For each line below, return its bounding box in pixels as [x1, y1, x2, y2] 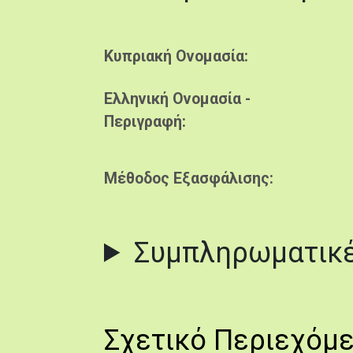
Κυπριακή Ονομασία [104, 47, 244, 65]
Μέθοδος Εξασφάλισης [104, 169, 269, 188]
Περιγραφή [104, 113, 182, 131]
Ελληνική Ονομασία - [104, 90, 251, 108]
